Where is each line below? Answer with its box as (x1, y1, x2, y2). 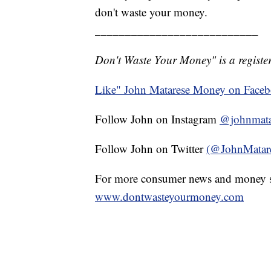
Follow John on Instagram (95, 111, 220, 127)
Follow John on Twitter (95, 141, 206, 157)
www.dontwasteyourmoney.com (95, 189, 244, 204)
